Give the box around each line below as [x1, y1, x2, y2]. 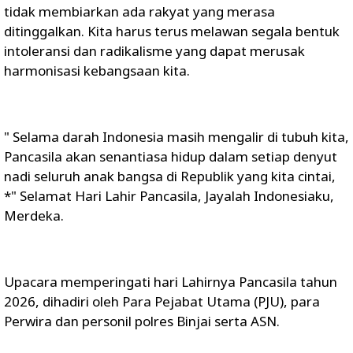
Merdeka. [4, 206, 64, 225]
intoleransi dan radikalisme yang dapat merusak [4, 42, 305, 60]
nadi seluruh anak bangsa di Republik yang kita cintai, [4, 167, 336, 185]
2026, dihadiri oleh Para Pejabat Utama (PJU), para [4, 292, 320, 310]
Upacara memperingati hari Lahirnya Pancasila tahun [4, 273, 337, 291]
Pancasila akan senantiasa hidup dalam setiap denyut [4, 147, 337, 165]
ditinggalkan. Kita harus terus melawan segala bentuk [4, 22, 340, 40]
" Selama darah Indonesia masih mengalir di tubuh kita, [4, 128, 349, 146]
